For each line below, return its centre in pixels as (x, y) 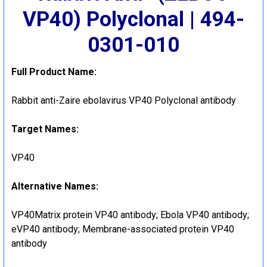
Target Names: (45, 129)
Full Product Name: (54, 72)
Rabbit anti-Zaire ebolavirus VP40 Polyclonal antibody (124, 100)
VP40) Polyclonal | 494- (133, 19)
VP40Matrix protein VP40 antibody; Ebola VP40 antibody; (130, 215)
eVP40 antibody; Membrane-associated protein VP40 (123, 229)
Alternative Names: (55, 186)
